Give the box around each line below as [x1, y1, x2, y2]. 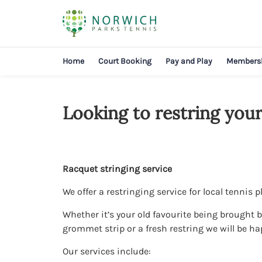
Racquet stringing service [63, 163, 172, 174]
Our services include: [63, 246, 151, 257]
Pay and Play [166, 56, 212, 66]
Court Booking [98, 56, 151, 66]
